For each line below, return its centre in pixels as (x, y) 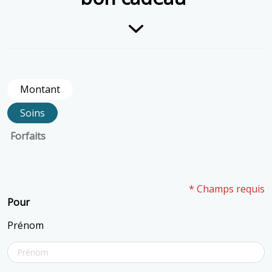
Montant (40, 90)
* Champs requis (227, 189)
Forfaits (28, 136)
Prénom (25, 226)
